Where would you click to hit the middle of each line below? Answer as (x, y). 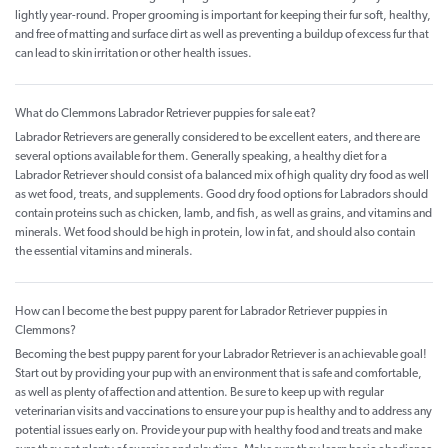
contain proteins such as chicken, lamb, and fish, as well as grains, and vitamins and (223, 214)
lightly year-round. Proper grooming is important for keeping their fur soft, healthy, (223, 16)
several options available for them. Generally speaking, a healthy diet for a (201, 157)
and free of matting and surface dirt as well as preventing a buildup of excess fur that (222, 35)
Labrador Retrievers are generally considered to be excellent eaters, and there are (217, 138)
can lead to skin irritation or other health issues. (133, 54)
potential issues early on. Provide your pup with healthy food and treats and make (218, 431)
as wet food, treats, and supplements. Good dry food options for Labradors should (221, 195)
